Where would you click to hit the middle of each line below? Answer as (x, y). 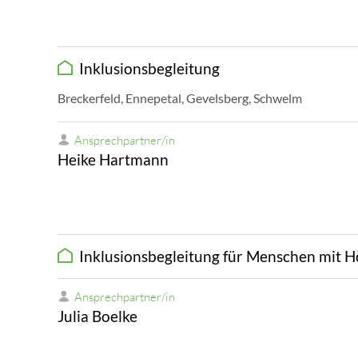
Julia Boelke (97, 316)
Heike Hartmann (113, 160)
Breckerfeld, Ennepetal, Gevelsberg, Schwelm (180, 98)
